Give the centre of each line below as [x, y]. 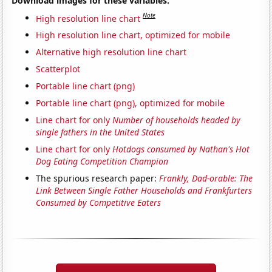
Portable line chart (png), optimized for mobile [131, 103]
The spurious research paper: [98, 178]
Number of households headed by [177, 120]
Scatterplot [58, 69]
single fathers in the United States [100, 132]
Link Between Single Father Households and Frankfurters [144, 191]
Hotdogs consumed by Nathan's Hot [181, 149]
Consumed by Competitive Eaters [99, 203]
